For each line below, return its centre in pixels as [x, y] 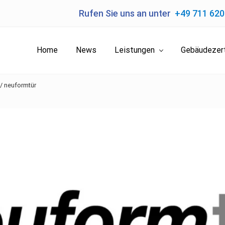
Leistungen [135, 50]
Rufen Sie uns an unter [127, 13]
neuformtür [19, 85]
